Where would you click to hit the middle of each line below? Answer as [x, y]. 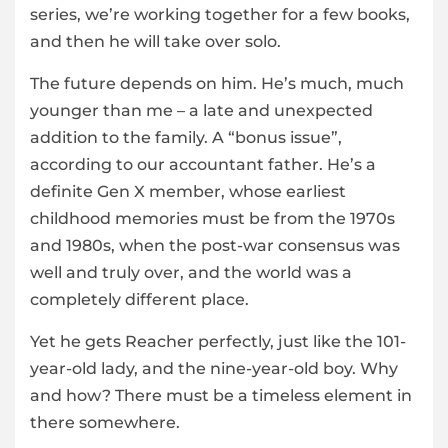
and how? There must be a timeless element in [221, 395]
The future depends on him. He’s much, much [217, 83]
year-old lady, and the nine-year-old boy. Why [214, 368]
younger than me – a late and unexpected [201, 110]
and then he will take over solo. [155, 41]
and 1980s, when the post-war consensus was [215, 245]
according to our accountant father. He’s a [203, 164]
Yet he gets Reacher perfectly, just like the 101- [218, 341]
